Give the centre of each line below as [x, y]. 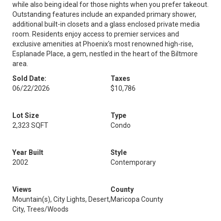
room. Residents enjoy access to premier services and [96, 34]
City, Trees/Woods [40, 209]
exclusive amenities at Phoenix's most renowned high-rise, [103, 44]
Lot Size [26, 115]
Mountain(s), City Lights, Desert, [61, 199]
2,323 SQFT [30, 125]
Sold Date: [29, 78]
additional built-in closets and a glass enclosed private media [106, 24]
